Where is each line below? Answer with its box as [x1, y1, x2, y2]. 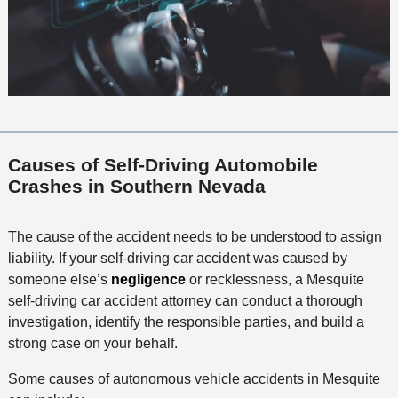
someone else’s [7, 272, 111, 288]
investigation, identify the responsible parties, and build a [7, 314, 364, 330]
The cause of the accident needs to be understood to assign [7, 229, 382, 245]
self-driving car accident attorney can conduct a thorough [7, 293, 362, 309]
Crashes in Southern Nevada [7, 175, 266, 196]
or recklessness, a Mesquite [185, 272, 364, 288]
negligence [110, 272, 186, 288]
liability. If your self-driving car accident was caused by [7, 251, 347, 267]
